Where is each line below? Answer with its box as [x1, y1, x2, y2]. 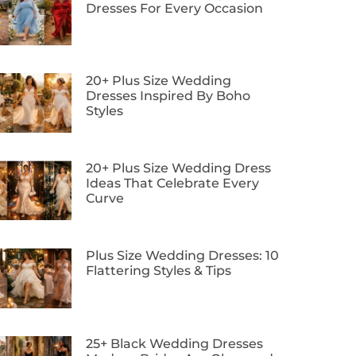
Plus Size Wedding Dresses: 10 [86, 248, 279, 264]
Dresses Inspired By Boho [86, 87, 250, 103]
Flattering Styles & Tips [86, 263, 231, 279]
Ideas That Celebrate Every [86, 176, 259, 192]
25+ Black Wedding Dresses [86, 335, 263, 351]
